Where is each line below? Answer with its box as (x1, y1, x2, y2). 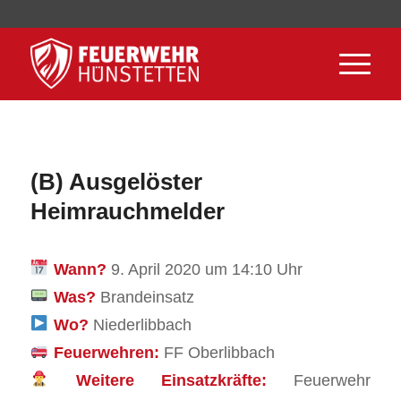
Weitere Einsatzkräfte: (75, 370, 268, 389)
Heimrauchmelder (30, 198, 225, 225)
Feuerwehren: (53, 342, 159, 362)
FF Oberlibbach (158, 342, 275, 362)
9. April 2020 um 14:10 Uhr (110, 259, 303, 278)
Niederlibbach (92, 314, 192, 334)
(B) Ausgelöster (30, 168, 202, 195)
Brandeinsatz (99, 286, 194, 306)
